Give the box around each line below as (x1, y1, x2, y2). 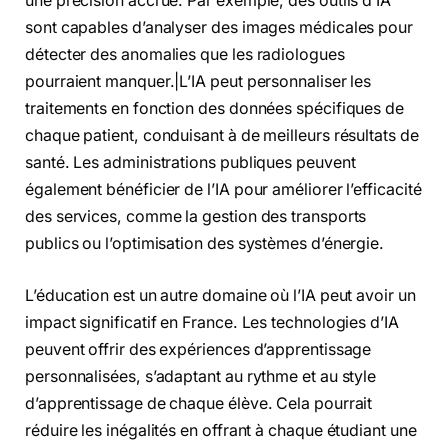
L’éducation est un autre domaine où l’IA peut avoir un (25, 285, 416, 305)
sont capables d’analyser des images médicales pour (25, 18, 414, 38)
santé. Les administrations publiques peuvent (25, 153, 356, 173)
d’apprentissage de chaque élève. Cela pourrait (25, 393, 373, 413)
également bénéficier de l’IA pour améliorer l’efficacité (25, 180, 422, 200)
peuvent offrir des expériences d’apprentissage (25, 339, 372, 359)
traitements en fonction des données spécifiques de (25, 99, 405, 119)
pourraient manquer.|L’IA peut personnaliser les (25, 72, 372, 92)
